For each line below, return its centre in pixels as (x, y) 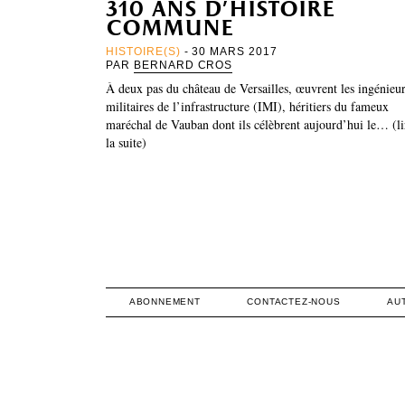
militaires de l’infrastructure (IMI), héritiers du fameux (247, 106)
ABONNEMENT (165, 301)
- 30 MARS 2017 (229, 51)
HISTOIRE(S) (143, 51)
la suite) (126, 142)
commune (170, 29)
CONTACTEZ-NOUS (294, 301)
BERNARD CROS (183, 65)
